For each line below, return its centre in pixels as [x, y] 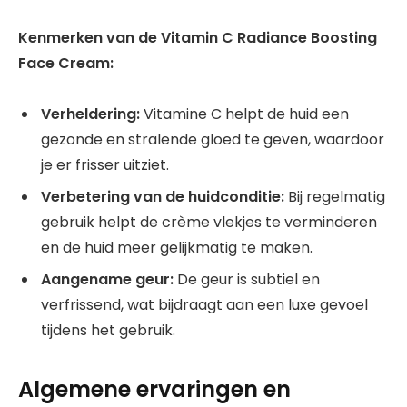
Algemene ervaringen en [154, 389]
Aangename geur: [107, 280]
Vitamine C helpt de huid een [244, 114]
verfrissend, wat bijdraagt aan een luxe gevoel [204, 305]
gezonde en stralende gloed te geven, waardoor [213, 140]
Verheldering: [90, 114]
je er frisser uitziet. [105, 165]
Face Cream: [66, 63]
